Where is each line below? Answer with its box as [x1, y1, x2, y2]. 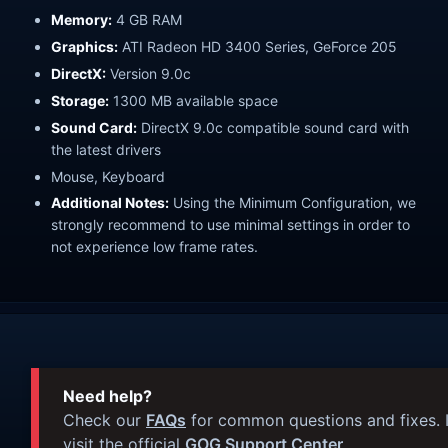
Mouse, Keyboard [51, 167, 165, 185]
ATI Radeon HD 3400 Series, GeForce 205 [118, 38, 397, 56]
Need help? [63, 386, 152, 407]
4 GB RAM [112, 11, 182, 29]
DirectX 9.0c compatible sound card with [137, 118, 409, 136]
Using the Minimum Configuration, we [169, 194, 416, 212]
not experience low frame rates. [51, 238, 258, 256]
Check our [63, 410, 146, 431]
